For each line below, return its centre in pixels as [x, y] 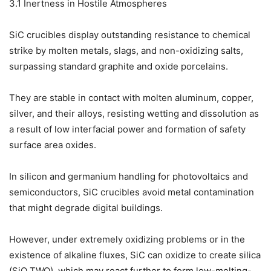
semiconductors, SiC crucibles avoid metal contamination [132, 192]
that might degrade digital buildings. [86, 208]
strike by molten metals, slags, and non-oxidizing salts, [126, 51]
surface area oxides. [53, 145]
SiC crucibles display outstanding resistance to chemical [130, 35]
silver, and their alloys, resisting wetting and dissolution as [134, 114]
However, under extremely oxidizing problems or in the [127, 240]
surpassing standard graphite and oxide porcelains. [119, 67]
